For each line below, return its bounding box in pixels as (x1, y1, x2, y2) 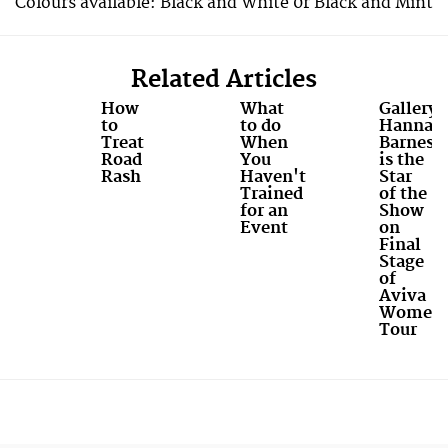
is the (378, 149, 424, 170)
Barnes (378, 132, 434, 153)
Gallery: (378, 98, 443, 119)
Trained (239, 183, 303, 204)
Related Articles (131, 64, 317, 95)
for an (239, 200, 288, 221)
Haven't (239, 166, 306, 187)
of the (378, 183, 427, 204)
